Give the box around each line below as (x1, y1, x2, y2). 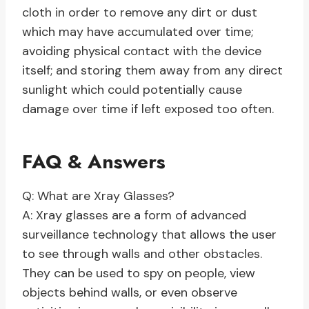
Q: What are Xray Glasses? (22, 188, 175, 205)
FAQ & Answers (22, 148, 166, 177)
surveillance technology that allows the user (22, 226, 277, 243)
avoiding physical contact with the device (22, 43, 261, 60)
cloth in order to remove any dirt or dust (22, 4, 257, 21)
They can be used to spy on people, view (22, 265, 255, 282)
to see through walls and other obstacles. (22, 246, 262, 263)
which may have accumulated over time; (22, 23, 253, 41)
